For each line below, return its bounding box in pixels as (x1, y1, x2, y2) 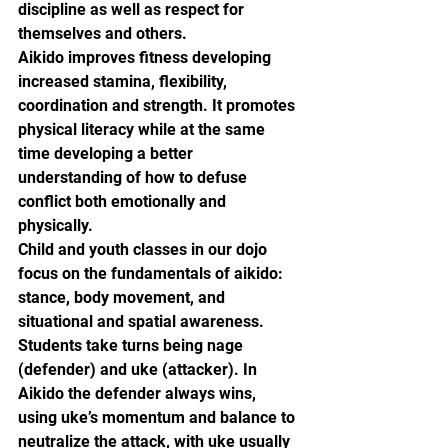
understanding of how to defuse (18, 168, 251, 187)
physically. (18, 216, 93, 235)
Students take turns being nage (18, 336, 247, 355)
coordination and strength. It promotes (18, 96, 299, 115)
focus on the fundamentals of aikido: (18, 264, 287, 283)
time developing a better (18, 144, 197, 163)
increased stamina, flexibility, (18, 72, 231, 91)
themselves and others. (18, 24, 187, 43)
